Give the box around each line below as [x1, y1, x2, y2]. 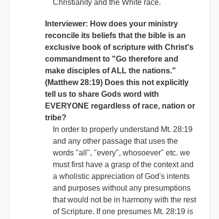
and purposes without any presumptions [53, 184, 191, 193]
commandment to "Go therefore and [45, 55, 178, 64]
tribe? [45, 113, 66, 122]
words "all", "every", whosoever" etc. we [53, 149, 190, 157]
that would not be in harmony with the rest [53, 196, 196, 204]
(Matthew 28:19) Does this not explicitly [45, 78, 189, 87]
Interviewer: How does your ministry [45, 20, 178, 28]
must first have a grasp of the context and [53, 160, 194, 169]
